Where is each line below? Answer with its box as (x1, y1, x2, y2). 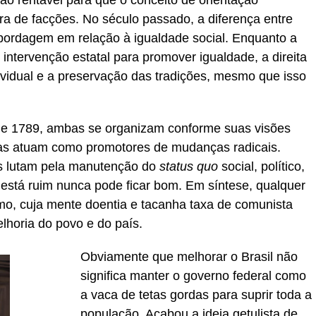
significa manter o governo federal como (80, 269, 306, 283)
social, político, (218, 159, 305, 174)
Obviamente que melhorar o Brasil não (80, 250, 298, 264)
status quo (159, 159, 218, 174)
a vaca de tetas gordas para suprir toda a (80, 288, 312, 302)
